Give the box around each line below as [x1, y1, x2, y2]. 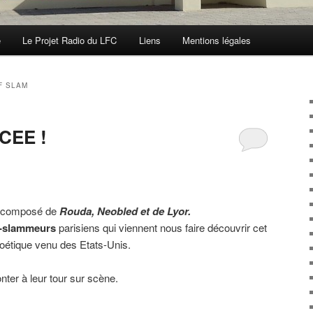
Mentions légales [182, 34, 252, 48]
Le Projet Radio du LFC [22, 34, 117, 48]
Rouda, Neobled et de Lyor [59, 203, 188, 219]
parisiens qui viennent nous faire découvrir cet [56, 219, 267, 235]
